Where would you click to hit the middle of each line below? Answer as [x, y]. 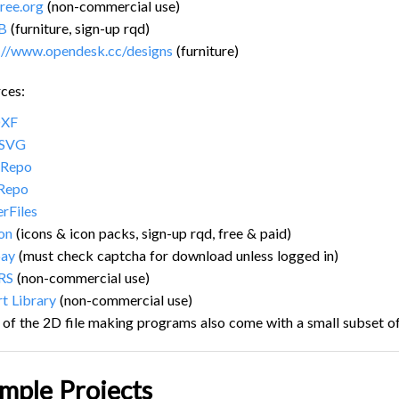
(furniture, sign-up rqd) [78, 28]
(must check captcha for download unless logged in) [177, 255]
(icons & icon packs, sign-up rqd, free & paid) [152, 232]
